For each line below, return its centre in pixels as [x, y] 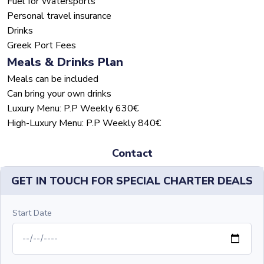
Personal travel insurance [59, 16]
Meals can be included [53, 79]
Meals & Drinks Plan [65, 62]
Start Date [32, 213]
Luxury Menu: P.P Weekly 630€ [73, 109]
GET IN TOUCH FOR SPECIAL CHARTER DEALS [132, 181]
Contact [132, 154]
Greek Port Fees [42, 46]
